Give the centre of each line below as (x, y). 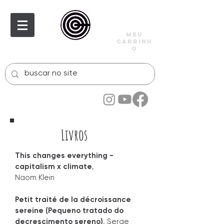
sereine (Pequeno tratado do (69, 211)
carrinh (134, 42)
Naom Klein (35, 178)
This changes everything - (64, 156)
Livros (74, 135)
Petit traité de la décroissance (73, 200)
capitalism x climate (53, 167)
